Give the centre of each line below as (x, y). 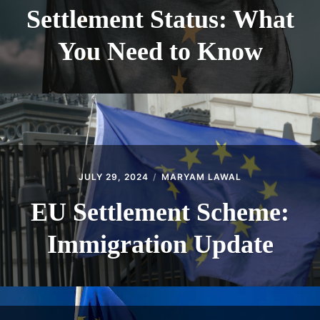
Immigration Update (160, 244)
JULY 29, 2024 (114, 176)
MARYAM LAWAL (201, 176)
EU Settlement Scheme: (160, 212)
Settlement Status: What (160, 19)
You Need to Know (160, 51)
